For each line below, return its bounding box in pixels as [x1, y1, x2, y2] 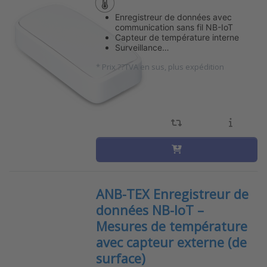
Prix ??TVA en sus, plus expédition [101, 61, 224, 72]
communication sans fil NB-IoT [114, 21, 233, 32]
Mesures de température [95, 217, 247, 235]
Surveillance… [114, 42, 169, 52]
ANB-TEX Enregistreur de [95, 185, 249, 203]
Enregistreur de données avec [114, 11, 232, 22]
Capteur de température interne [114, 32, 239, 42]
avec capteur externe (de [95, 233, 247, 251]
